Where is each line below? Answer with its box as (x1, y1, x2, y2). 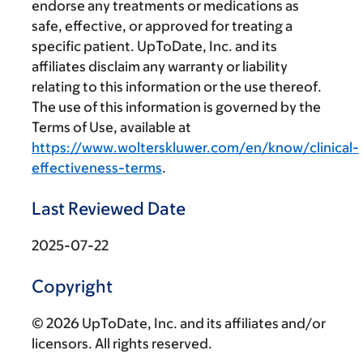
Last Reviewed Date (32, 198, 186, 219)
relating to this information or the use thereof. (32, 78, 322, 95)
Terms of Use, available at (32, 118, 191, 135)
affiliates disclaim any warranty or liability (32, 58, 288, 75)
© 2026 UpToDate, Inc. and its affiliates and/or (32, 314, 326, 331)
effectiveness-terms (32, 159, 162, 176)
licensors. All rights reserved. (32, 335, 212, 352)
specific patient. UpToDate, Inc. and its (32, 37, 277, 54)
